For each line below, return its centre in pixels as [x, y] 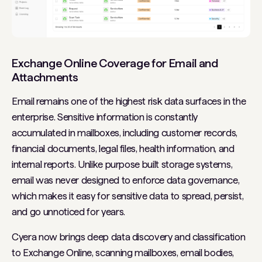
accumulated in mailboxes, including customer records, [125, 132]
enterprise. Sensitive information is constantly [105, 117]
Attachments [45, 77]
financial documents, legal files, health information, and [123, 148]
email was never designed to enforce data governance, [126, 180]
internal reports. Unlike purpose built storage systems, [122, 164]
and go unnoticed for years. [68, 211]
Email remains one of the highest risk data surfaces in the [129, 101]
